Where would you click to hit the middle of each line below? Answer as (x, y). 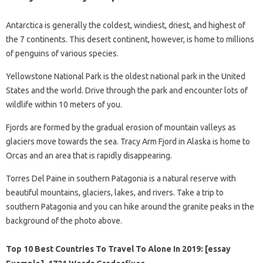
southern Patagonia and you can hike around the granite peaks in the (130, 206)
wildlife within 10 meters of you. (64, 104)
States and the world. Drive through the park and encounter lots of (127, 90)
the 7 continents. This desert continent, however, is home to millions (130, 39)
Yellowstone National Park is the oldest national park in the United (126, 76)
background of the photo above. (64, 220)
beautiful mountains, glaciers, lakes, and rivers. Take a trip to (115, 192)
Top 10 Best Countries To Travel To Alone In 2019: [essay (118, 249)
